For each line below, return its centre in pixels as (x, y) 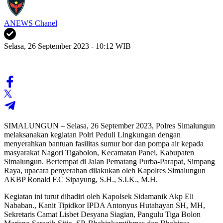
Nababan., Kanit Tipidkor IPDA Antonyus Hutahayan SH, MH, (105, 205)
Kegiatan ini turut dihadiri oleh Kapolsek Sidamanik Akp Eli (99, 196)
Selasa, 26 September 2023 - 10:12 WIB (67, 46)
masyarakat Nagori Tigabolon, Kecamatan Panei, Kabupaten (99, 152)
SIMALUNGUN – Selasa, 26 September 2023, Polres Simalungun (110, 125)
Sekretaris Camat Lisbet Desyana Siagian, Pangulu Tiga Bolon (102, 214)
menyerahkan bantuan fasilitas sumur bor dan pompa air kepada (104, 143)
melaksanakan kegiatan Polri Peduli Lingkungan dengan (92, 134)
